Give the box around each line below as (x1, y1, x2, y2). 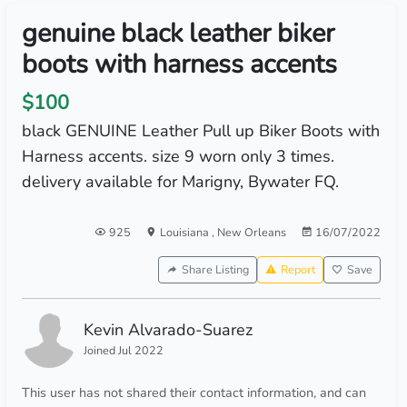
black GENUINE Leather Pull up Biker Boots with (21, 120, 380, 142)
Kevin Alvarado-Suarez (83, 319, 253, 341)
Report (280, 262, 315, 277)
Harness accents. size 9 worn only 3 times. (21, 145, 334, 167)
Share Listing (181, 262, 249, 277)
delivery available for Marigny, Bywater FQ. (21, 171, 339, 193)
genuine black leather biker (21, 15, 334, 51)
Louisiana (159, 224, 212, 240)
